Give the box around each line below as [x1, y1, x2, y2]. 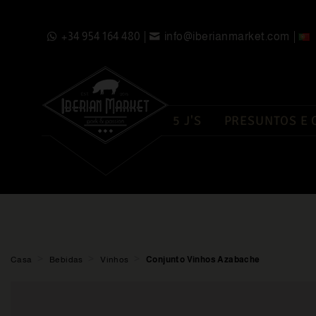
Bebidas [49, 254, 83, 265]
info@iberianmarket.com [164, 30, 290, 42]
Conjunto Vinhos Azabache [146, 254, 260, 265]
